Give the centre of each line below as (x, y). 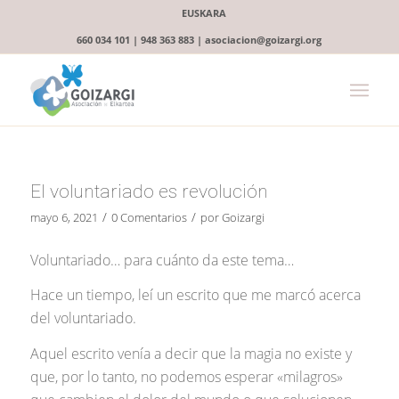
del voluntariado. (83, 318)
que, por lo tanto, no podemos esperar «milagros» (186, 376)
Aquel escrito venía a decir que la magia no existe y (191, 353)
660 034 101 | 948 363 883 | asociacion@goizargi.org (199, 40)
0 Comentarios (149, 217)
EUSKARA (204, 13)
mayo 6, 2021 (64, 217)
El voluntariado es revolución (149, 191)
